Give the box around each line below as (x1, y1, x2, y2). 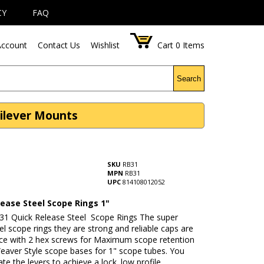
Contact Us (38, 39, 81, 51)
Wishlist (91, 39, 120, 51)
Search (177, 74, 202, 83)
